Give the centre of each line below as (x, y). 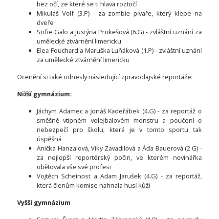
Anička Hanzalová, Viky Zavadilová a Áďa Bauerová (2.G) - (119, 148)
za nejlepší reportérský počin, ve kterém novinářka (119, 158)
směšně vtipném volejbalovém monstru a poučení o (119, 120)
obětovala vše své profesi (74, 167)
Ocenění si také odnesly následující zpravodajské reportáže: (105, 77)
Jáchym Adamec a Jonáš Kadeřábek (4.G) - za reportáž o (119, 111)
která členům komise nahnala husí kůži (93, 186)
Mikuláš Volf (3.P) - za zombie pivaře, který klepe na (119, 13)
